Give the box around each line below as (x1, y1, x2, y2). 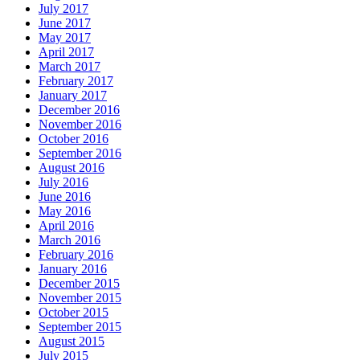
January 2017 (39, 88, 107, 103)
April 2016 (39, 219, 94, 233)
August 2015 (39, 334, 104, 349)
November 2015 (39, 291, 121, 305)
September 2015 (39, 320, 121, 334)
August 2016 (39, 161, 104, 175)
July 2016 (39, 175, 88, 190)
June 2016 (39, 190, 91, 204)
